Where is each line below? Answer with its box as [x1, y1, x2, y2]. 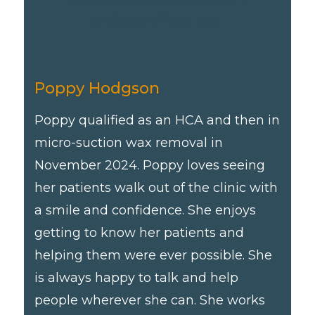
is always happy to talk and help [34, 270, 239, 285]
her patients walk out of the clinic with [34, 180, 278, 195]
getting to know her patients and [34, 225, 245, 240]
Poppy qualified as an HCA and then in [34, 112, 281, 128]
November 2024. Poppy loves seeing [34, 157, 266, 173]
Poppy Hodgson [34, 79, 160, 98]
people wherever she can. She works [34, 292, 266, 308]
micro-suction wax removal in [34, 135, 224, 150]
